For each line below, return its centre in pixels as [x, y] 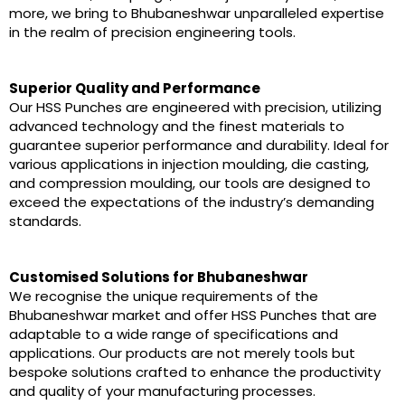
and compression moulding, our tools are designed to [190, 183]
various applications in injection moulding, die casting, [189, 164]
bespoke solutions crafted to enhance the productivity [195, 372]
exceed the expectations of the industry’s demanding [192, 202]
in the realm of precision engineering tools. [152, 32]
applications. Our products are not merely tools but [182, 353]
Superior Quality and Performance [135, 88]
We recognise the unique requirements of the [164, 296]
